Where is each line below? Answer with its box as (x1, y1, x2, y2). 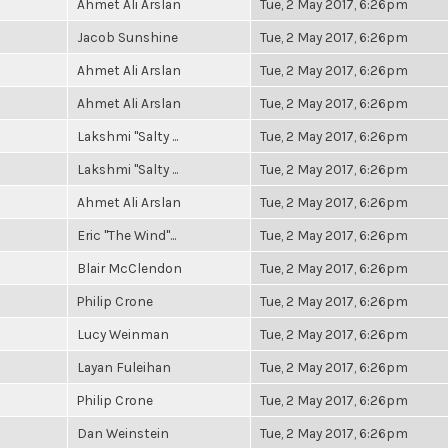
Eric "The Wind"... (77, 227, 176, 243)
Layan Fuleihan (77, 359, 171, 375)
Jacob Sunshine (77, 29, 178, 45)
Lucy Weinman (77, 326, 169, 342)
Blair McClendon (77, 260, 182, 276)
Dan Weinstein (77, 425, 169, 441)
